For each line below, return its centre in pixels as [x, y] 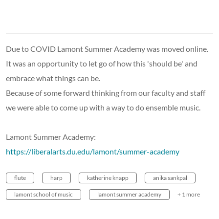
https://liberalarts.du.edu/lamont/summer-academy [93, 151]
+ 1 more [189, 194]
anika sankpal [170, 177]
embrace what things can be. [53, 78]
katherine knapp [108, 177]
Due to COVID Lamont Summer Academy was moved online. [107, 48]
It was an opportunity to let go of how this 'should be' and [102, 63]
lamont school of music [44, 194]
